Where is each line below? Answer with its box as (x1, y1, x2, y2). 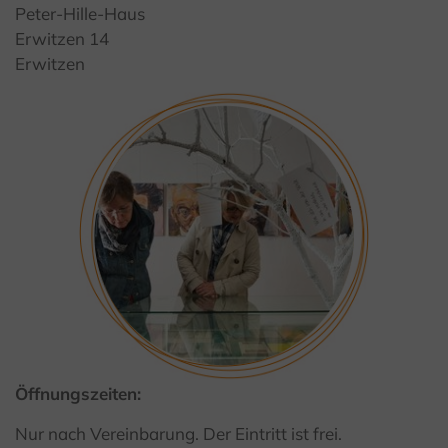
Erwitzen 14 (15, 28, 109, 50)
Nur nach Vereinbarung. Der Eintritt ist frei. (15, 423, 342, 445)
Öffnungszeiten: (15, 383, 141, 405)
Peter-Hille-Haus (15, 3, 145, 25)
